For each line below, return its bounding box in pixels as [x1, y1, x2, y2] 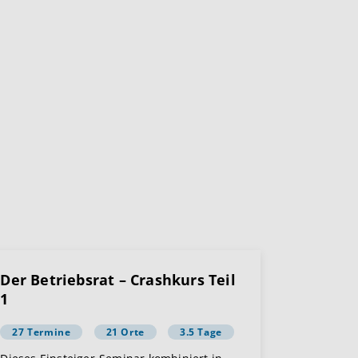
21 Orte [105, 325, 145, 340]
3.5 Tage [179, 325, 222, 340]
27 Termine [12, 325, 71, 340]
